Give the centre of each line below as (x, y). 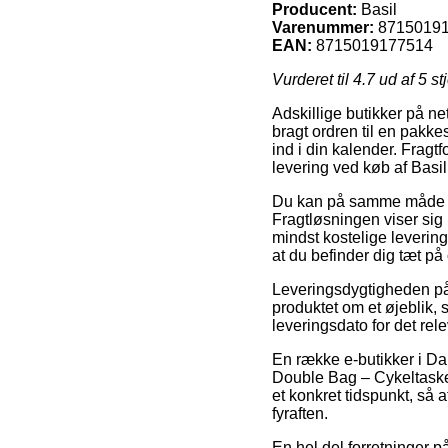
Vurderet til (312, 79)
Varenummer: (323, 27)
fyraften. (300, 413)
